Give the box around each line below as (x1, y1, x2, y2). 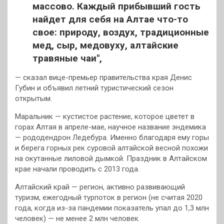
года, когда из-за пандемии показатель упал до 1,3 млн (15, 203, 209, 212)
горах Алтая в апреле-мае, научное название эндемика (15, 122, 206, 131)
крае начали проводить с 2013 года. (15, 164, 139, 173)
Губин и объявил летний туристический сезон (15, 83, 173, 92)
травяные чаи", (32, 52, 102, 64)
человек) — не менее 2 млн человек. (15, 213, 140, 223)
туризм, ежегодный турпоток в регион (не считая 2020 (15, 192, 202, 202)
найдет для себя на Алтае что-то (32, 13, 188, 25)
